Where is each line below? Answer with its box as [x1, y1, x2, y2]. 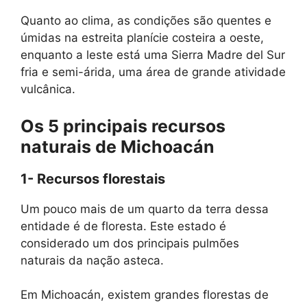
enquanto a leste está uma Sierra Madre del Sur [21, 48, 285, 62]
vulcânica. [21, 82, 75, 96]
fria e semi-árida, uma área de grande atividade [21, 65, 286, 79]
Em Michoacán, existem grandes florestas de [21, 288, 269, 302]
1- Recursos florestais [21, 170, 165, 187]
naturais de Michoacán [21, 136, 214, 157]
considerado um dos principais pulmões [21, 236, 239, 250]
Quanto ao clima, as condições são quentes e [21, 14, 271, 27]
